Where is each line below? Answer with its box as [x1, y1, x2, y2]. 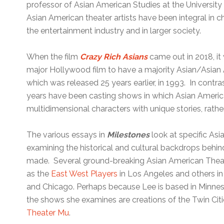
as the [26, 168, 51, 178]
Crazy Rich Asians [80, 51, 148, 61]
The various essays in [26, 129, 107, 139]
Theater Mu [26, 207, 69, 217]
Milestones [107, 129, 150, 139]
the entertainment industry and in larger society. [26, 25, 203, 35]
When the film [26, 51, 80, 61]
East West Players [51, 168, 118, 178]
